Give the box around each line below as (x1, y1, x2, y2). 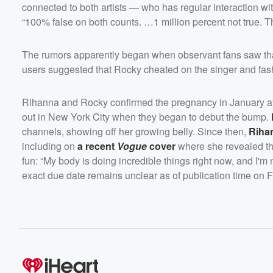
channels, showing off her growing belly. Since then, (22, 124, 249, 138)
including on (22, 138, 77, 153)
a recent (77, 138, 117, 153)
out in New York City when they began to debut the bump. (22, 109, 271, 124)
